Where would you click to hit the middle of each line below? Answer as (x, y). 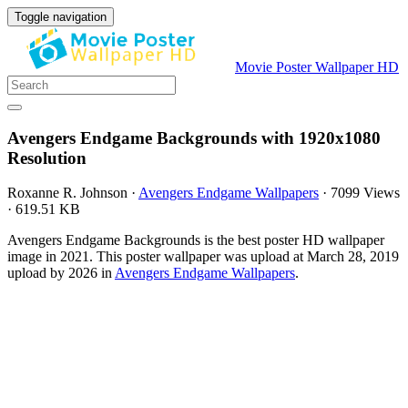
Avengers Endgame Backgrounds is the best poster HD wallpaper (196, 240)
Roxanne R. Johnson (67, 193)
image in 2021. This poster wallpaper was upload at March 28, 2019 (203, 257)
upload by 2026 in (61, 273)
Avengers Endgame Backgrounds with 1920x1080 (194, 138)
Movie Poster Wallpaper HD (317, 67)
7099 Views (365, 193)
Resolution (47, 158)
